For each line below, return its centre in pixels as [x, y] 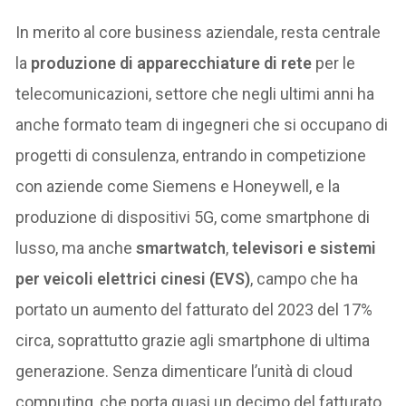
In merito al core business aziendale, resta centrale [198, 32]
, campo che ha [304, 278]
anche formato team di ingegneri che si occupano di [202, 124]
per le [336, 63]
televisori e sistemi [303, 247]
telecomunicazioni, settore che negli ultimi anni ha [195, 93]
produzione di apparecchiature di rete [174, 63]
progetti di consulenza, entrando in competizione [191, 155]
